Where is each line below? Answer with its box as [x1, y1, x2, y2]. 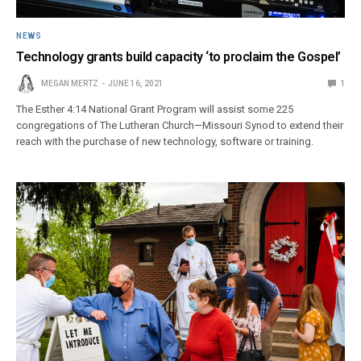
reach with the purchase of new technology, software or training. [16, 135, 314, 147]
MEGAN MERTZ [41, 78, 98, 88]
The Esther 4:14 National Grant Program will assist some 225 [16, 102, 294, 115]
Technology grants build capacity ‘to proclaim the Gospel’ [16, 48, 341, 64]
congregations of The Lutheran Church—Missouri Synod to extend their [16, 118, 344, 131]
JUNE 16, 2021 [108, 78, 164, 88]
